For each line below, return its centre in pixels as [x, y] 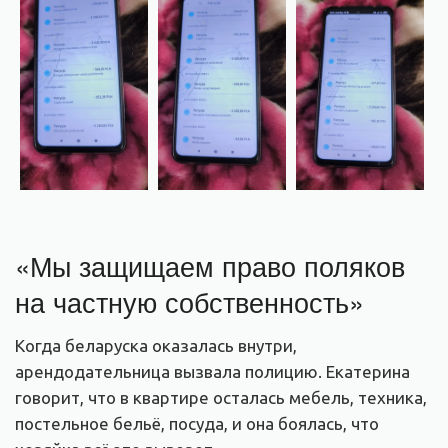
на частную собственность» [189, 301]
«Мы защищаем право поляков [210, 265]
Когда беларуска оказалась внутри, [156, 346]
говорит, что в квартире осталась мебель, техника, [221, 398]
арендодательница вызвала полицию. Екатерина [212, 372]
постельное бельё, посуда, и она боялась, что [197, 424]
